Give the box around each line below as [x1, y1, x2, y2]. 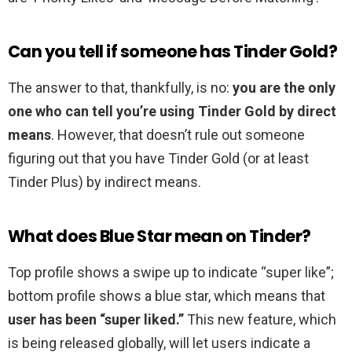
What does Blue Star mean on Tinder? [8, 225, 311, 248]
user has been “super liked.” [8, 311, 184, 328]
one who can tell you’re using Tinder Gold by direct [8, 103, 336, 120]
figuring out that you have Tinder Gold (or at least [8, 150, 309, 167]
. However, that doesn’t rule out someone [51, 126, 305, 144]
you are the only [233, 79, 335, 97]
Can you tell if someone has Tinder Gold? [8, 40, 337, 64]
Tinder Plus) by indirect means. [8, 174, 201, 191]
